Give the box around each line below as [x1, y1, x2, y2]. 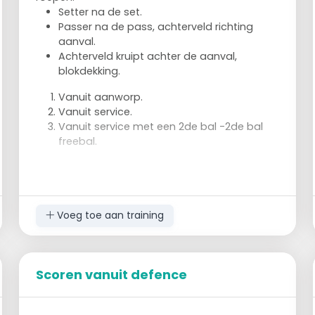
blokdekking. [58, 63, 121, 78]
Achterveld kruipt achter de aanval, [58, 49, 238, 63]
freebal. [58, 134, 98, 148]
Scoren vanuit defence [36, 265, 188, 283]
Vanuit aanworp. [58, 89, 143, 104]
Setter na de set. [58, 4, 143, 19]
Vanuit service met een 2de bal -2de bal [58, 119, 264, 134]
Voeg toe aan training [53, 208, 164, 223]
